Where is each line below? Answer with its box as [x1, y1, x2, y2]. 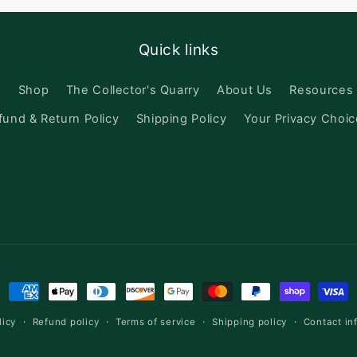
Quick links [138, 40, 219, 59]
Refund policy [32, 316, 100, 328]
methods [8, 308, 68, 324]
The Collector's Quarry [65, 83, 200, 98]
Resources [289, 83, 354, 98]
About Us [217, 83, 273, 98]
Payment [8, 284, 68, 301]
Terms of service [115, 316, 196, 328]
